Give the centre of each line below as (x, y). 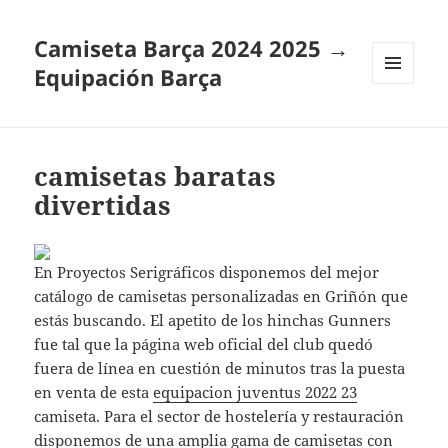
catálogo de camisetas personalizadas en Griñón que (221, 296)
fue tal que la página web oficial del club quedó (204, 344)
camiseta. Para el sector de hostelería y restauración (219, 416)
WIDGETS (400, 126)
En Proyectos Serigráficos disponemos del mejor (207, 272)
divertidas (103, 205)
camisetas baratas (155, 176)
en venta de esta (94, 392)
